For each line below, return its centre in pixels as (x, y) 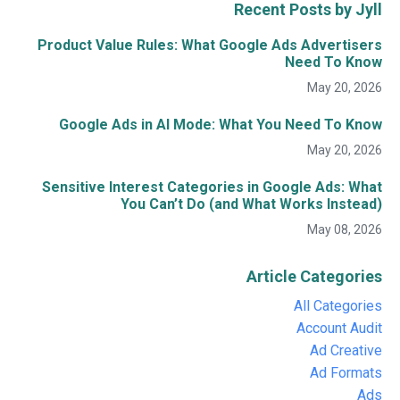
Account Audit (339, 328)
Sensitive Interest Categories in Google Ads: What (212, 187)
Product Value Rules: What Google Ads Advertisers (210, 45)
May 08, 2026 (345, 229)
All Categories (338, 305)
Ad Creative (346, 350)
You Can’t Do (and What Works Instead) (251, 204)
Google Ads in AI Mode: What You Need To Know (221, 124)
